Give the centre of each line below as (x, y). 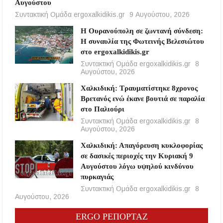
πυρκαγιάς (97, 177)
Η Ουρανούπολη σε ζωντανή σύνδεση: (142, 31)
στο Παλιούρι (102, 109)
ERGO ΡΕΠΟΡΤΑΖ (111, 217)
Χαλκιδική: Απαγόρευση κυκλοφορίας (141, 146)
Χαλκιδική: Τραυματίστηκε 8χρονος (139, 88)
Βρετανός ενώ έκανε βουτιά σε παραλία (142, 99)
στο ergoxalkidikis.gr (115, 52)
